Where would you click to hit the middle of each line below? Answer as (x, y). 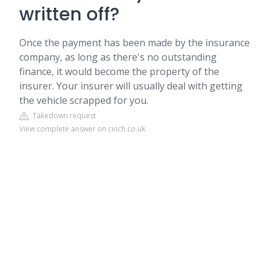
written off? (69, 14)
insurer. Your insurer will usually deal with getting (131, 86)
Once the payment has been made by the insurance (134, 43)
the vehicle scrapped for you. (84, 100)
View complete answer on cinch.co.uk (82, 129)
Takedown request (62, 116)
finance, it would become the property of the (119, 71)
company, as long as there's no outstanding (118, 57)
